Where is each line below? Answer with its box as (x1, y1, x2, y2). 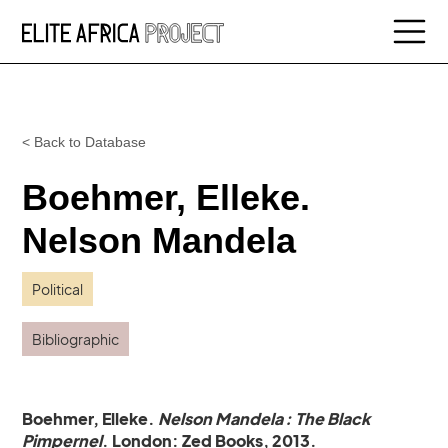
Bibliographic (32, 330, 120, 348)
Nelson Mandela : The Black (158, 408, 371, 429)
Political (32, 280, 84, 298)
